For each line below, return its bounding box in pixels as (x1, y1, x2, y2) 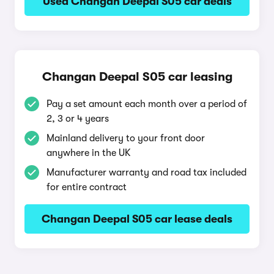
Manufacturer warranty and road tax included (46, 167, 246, 178)
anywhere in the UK (46, 147, 131, 158)
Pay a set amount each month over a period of (46, 98, 247, 109)
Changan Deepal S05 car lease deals (42, 213, 232, 225)
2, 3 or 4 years (46, 113, 109, 124)
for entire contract (46, 182, 127, 193)
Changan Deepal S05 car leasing (42, 70, 232, 84)
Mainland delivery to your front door (46, 133, 205, 144)
